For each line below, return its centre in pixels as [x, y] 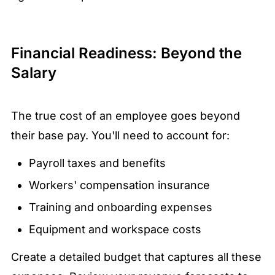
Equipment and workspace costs [115, 230]
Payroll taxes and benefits [97, 163]
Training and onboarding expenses [120, 207]
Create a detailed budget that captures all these [136, 257]
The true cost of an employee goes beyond [126, 116]
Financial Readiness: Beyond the [126, 53]
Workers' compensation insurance [119, 185]
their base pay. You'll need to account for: [120, 136]
